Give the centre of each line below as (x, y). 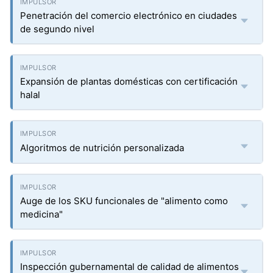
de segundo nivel (57, 29)
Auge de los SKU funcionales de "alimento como (124, 201)
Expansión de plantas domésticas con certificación (129, 81)
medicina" (41, 214)
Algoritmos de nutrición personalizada (102, 148)
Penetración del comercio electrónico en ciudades (129, 16)
